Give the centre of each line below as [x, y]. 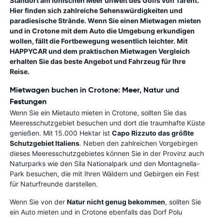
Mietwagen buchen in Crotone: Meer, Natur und [94, 90]
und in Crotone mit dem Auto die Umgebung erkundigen [102, 31]
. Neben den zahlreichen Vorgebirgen [139, 143]
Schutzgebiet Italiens [45, 143]
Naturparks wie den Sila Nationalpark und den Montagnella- [105, 164]
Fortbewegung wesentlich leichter [117, 41]
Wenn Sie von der [38, 202]
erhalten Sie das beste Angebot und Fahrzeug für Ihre [98, 62]
